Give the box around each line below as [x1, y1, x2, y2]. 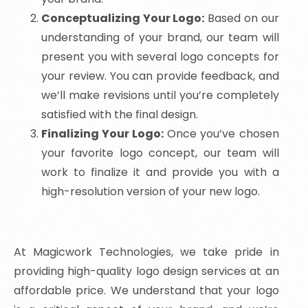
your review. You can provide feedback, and [41, 68, 279, 85]
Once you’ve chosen [164, 126, 279, 142]
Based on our [204, 10, 279, 27]
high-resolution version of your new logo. [41, 184, 260, 200]
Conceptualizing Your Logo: [41, 10, 205, 27]
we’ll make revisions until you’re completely [41, 87, 279, 104]
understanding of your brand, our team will [41, 30, 279, 46]
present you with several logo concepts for [41, 49, 279, 65]
